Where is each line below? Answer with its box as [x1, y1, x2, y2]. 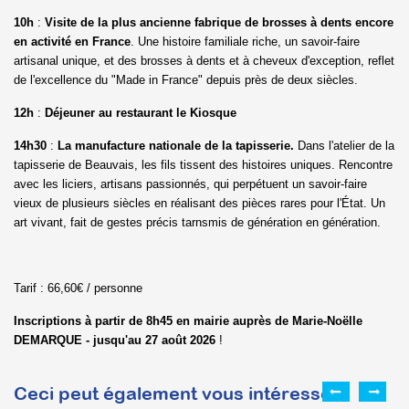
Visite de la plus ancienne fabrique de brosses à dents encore [45, 16, 393, 30]
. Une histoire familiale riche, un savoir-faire [131, 35, 360, 49]
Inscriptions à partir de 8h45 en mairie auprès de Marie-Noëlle [14, 314, 362, 329]
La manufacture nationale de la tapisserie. [58, 139, 298, 153]
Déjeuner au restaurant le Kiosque [41, 106, 236, 121]
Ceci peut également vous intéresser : [14, 383, 350, 404]
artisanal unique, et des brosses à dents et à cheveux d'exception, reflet [14, 54, 394, 68]
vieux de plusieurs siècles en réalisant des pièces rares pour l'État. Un [14, 196, 385, 211]
